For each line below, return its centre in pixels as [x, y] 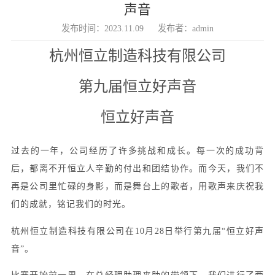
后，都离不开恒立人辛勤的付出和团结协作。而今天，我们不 [137, 169]
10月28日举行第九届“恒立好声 [199, 231]
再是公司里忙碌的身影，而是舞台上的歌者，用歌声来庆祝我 [137, 187]
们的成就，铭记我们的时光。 [71, 204]
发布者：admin [186, 29]
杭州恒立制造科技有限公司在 [73, 231]
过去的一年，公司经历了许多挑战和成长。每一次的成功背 [137, 151]
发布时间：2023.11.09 [102, 29]
